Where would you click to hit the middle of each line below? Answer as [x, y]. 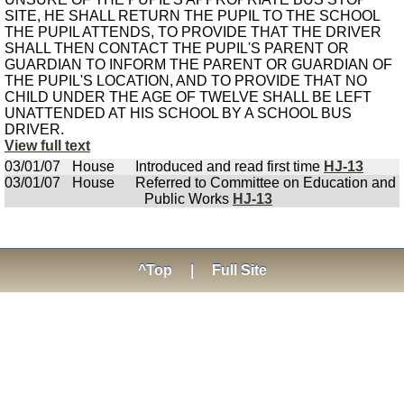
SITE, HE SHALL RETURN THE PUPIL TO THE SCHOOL [192, 16]
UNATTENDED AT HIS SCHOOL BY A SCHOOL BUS [178, 113]
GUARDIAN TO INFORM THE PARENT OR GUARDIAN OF [198, 64]
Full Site [239, 270]
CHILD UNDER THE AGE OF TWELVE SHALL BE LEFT [188, 97]
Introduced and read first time [230, 166]
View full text [47, 146]
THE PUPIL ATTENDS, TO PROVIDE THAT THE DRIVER [193, 32]
